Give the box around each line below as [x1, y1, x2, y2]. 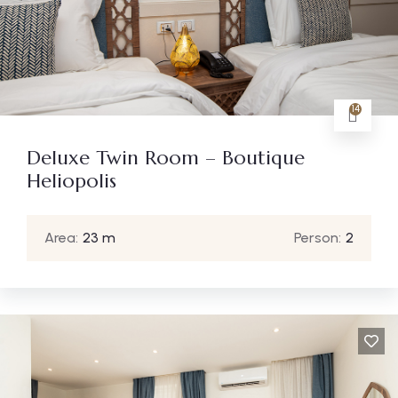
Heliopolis [27, 168, 116, 193]
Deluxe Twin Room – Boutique [27, 145, 305, 170]
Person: [294, 228, 341, 246]
